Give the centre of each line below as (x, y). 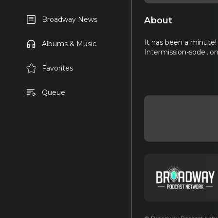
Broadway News (69, 19)
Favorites (57, 68)
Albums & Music (69, 44)
